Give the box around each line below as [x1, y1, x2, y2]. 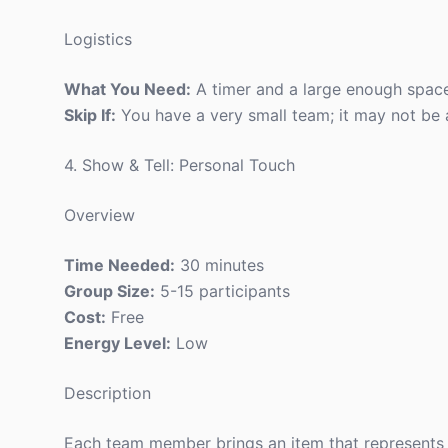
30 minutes [175, 255, 264, 275]
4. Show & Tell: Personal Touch [64, 155, 295, 175]
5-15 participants [155, 281, 290, 301]
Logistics [64, 29, 132, 49]
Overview [64, 205, 135, 225]
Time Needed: [64, 255, 175, 275]
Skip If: [64, 105, 116, 125]
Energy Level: [64, 333, 171, 353]
